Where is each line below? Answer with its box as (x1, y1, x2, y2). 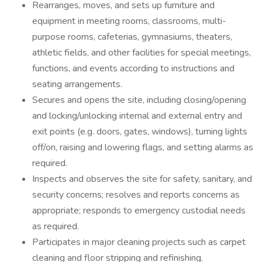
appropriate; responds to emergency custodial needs (32, 204, 246, 217)
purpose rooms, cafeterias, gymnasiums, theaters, (32, 30, 232, 43)
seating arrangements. (32, 78, 122, 91)
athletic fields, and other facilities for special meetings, (32, 46, 251, 59)
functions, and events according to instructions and (32, 62, 235, 75)
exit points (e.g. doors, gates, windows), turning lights (32, 125, 247, 138)
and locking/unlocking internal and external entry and (32, 109, 242, 122)
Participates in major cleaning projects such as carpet (32, 236, 246, 249)
